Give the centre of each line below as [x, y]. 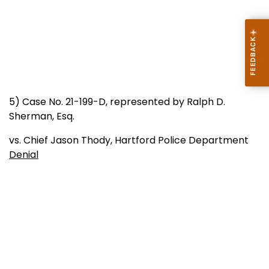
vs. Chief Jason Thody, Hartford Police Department [134, 140]
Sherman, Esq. [42, 116]
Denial [24, 154]
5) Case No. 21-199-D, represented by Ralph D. [117, 101]
